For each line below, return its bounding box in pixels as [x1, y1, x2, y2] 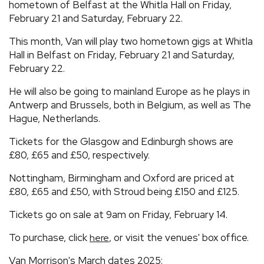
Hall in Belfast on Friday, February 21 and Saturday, [9, 48, 235, 61]
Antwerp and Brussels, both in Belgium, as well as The [9, 98, 251, 111]
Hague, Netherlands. [9, 111, 100, 125]
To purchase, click [9, 230, 90, 244]
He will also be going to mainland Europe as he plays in [9, 84, 250, 98]
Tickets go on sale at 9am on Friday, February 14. [9, 207, 227, 221]
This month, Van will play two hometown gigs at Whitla [9, 34, 253, 48]
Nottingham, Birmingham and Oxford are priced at [9, 171, 235, 184]
